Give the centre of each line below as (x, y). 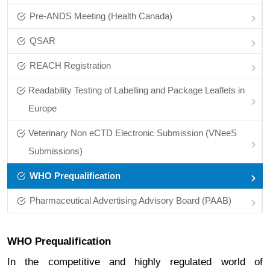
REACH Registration (70, 65)
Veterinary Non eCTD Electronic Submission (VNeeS (133, 133)
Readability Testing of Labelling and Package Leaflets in (137, 90)
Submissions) (55, 151)
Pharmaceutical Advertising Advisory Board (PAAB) (130, 200)
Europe (43, 108)
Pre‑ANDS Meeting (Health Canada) (101, 16)
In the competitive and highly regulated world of (135, 262)
